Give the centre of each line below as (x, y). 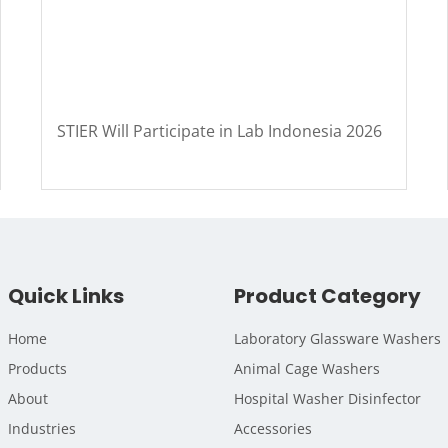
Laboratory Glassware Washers (337, 338)
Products (37, 368)
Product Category (327, 295)
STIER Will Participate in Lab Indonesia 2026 (219, 130)
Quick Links (66, 295)
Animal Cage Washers (307, 368)
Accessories (273, 428)
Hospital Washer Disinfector (327, 398)
